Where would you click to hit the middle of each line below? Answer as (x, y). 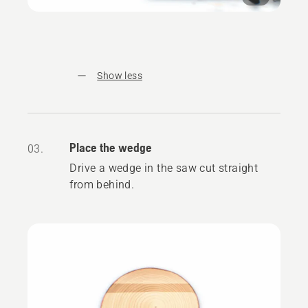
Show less (120, 76)
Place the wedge (111, 148)
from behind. (102, 185)
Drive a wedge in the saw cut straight (164, 168)
